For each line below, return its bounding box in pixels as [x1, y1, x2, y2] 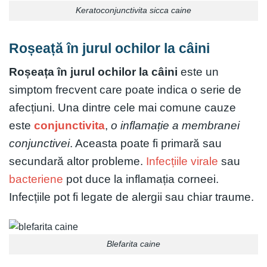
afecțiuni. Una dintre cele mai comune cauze [9, 101, 236, 114]
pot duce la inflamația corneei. [63, 172, 219, 185]
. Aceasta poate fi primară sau [70, 136, 222, 150]
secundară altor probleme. [9, 154, 146, 167]
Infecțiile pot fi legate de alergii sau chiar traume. [9, 190, 254, 203]
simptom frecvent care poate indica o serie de [9, 83, 241, 96]
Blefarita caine [107, 239, 160, 249]
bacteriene [9, 172, 63, 185]
